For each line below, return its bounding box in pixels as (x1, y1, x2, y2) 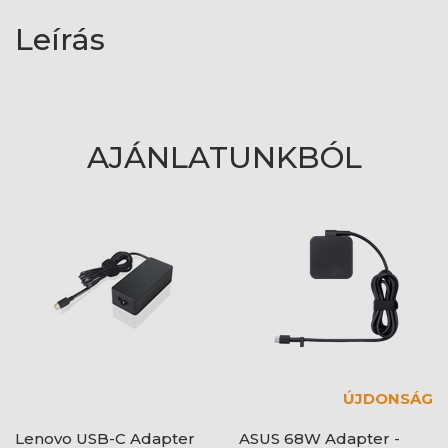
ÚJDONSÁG (343, 389, 433, 408)
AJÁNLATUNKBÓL (86, 139, 362, 176)
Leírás (15, 21, 105, 58)
